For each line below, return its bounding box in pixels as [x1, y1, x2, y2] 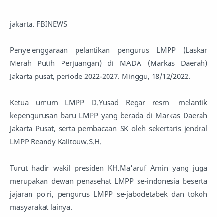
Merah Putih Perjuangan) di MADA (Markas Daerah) [10, 58, 207, 68]
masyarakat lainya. [10, 202, 72, 212]
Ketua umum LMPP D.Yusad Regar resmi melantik [10, 97, 207, 108]
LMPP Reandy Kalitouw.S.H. [10, 137, 102, 147]
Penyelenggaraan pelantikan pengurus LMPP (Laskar [10, 45, 207, 55]
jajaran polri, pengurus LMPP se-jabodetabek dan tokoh [10, 189, 207, 199]
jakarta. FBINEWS [10, 19, 67, 29]
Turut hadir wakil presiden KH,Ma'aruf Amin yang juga [10, 163, 207, 173]
